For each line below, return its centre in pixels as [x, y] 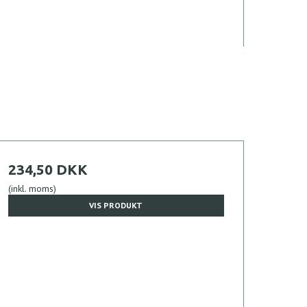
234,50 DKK [48, 169]
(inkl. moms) [32, 188]
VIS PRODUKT [116, 205]
